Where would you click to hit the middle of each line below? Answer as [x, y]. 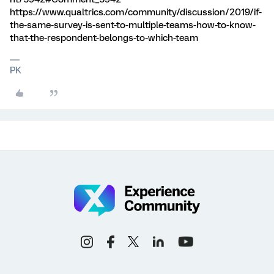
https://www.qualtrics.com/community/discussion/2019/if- [136, 12]
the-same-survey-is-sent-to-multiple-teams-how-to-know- [133, 25]
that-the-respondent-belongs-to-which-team [104, 38]
